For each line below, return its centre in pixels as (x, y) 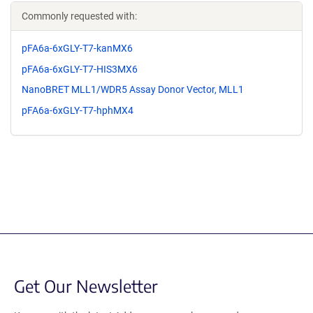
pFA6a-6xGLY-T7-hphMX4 (78, 111)
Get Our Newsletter (86, 286)
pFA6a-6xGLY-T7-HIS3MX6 (80, 69)
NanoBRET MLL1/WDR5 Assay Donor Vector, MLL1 (133, 90)
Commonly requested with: (79, 16)
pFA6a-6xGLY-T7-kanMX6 (77, 48)
